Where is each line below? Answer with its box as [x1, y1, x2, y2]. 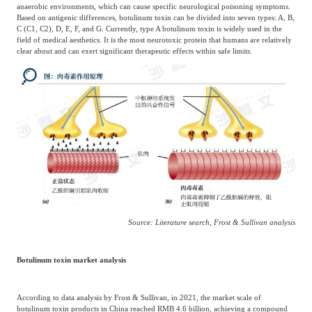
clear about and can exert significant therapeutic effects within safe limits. [16, 47, 252, 56]
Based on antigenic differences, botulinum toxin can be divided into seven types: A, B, [16, 13, 295, 22]
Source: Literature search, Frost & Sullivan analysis [128, 217, 296, 226]
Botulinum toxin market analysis [16, 256, 126, 264]
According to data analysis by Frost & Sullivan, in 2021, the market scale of [16, 293, 261, 302]
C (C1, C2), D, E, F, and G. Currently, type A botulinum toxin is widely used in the [16, 24, 282, 33]
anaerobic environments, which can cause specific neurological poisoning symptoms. [16, 2, 290, 11]
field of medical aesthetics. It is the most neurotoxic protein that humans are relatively [16, 36, 292, 45]
